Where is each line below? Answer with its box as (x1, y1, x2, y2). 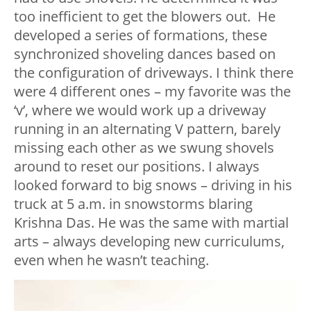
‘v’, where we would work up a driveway (14, 101, 266, 120)
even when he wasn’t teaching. (14, 251, 209, 270)
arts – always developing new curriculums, (14, 232, 285, 251)
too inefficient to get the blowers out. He (14, 7, 276, 26)
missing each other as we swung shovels (14, 138, 274, 158)
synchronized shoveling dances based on (14, 44, 276, 64)
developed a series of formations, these (14, 26, 267, 45)
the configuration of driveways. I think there (14, 63, 294, 83)
